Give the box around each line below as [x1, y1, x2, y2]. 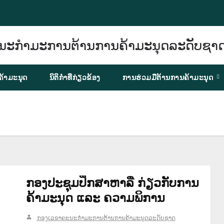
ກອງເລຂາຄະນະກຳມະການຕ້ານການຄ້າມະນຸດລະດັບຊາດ [36, 214, 175, 221]
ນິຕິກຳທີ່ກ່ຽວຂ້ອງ [49, 72, 100, 82]
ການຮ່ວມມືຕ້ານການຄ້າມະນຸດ [122, 72, 215, 82]
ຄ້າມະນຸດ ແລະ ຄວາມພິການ [25, 190, 165, 205]
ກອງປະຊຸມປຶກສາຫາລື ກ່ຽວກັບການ [25, 175, 199, 190]
